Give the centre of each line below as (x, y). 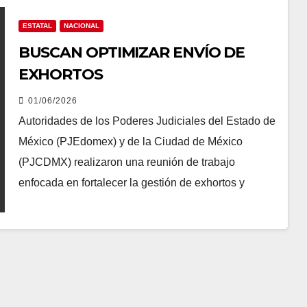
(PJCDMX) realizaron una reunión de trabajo (126, 162)
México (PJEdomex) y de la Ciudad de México (130, 142)
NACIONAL (81, 26)
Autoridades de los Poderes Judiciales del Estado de (147, 121)
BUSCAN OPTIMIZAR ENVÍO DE (132, 52)
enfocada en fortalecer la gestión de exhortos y (131, 183)
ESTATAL (37, 26)
